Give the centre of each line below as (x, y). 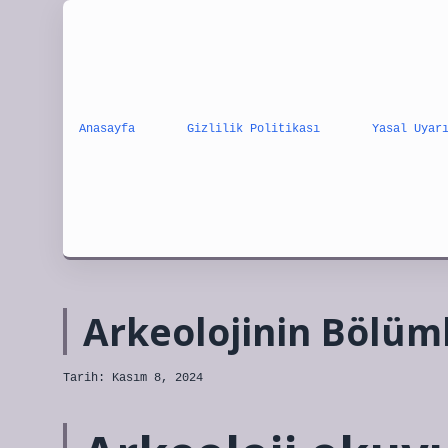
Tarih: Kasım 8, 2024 (133, 378)
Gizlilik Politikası (253, 128)
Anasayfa (107, 128)
